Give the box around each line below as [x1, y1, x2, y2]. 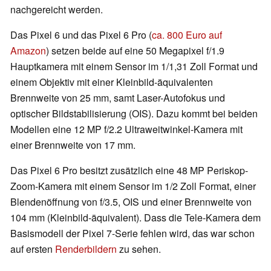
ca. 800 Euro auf [152, 28, 222, 42]
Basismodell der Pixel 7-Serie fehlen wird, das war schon [10, 226, 255, 241]
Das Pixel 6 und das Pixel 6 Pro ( [10, 28, 152, 42]
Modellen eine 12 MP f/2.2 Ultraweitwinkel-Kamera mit [10, 122, 243, 137]
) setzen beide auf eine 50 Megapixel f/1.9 [46, 44, 224, 58]
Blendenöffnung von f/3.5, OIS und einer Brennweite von [10, 195, 252, 209]
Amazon [10, 44, 46, 58]
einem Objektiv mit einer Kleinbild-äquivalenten [10, 75, 213, 90]
